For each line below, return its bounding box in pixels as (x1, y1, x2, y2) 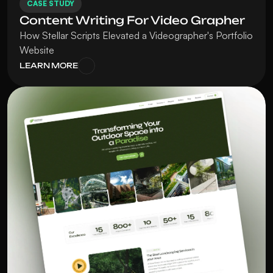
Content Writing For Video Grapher (19, 13, 245, 27)
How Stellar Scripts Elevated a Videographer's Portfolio (19, 29, 253, 41)
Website (19, 44, 54, 56)
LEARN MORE (19, 61, 78, 70)
